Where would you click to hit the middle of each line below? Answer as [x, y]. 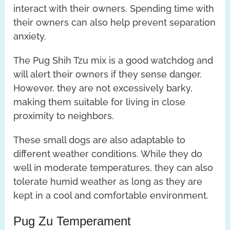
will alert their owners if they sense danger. [108, 74]
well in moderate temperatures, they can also [113, 167]
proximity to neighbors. [64, 116]
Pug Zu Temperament [72, 221]
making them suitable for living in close [100, 102]
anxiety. [30, 36]
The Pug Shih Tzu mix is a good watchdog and [113, 60]
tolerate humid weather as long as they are [108, 181]
